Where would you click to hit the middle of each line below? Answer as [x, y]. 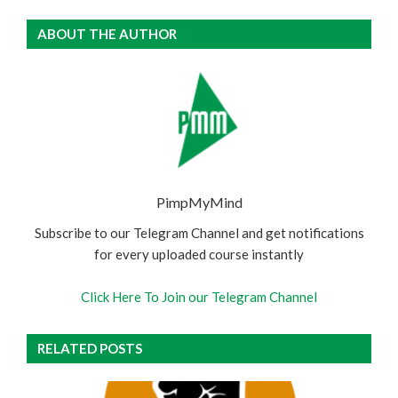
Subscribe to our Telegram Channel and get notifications [199, 233]
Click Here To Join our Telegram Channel [199, 297]
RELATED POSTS [90, 348]
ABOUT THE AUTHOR [107, 34]
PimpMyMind [199, 202]
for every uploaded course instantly [199, 254]
